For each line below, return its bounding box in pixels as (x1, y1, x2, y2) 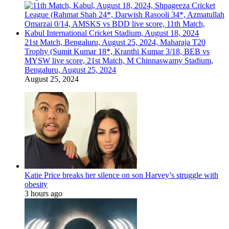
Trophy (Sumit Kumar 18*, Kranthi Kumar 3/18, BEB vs (25, 47, 210, 56)
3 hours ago (25, 189, 62, 198)
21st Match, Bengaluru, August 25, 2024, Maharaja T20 (25, 38, 205, 47)
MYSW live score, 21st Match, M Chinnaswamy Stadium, (25, 56, 213, 65)
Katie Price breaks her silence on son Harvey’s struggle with (25, 171, 218, 180)
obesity (25, 180, 48, 189)
